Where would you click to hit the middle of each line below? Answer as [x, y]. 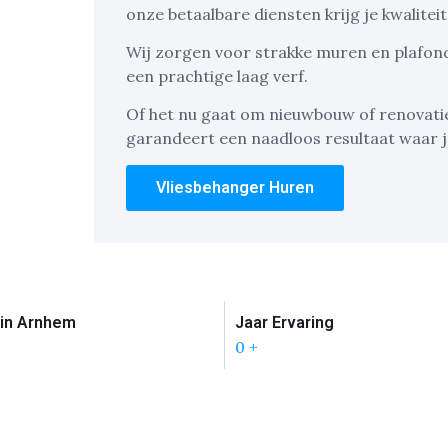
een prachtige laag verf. [219, 76]
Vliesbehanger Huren [235, 187]
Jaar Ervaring [284, 322]
